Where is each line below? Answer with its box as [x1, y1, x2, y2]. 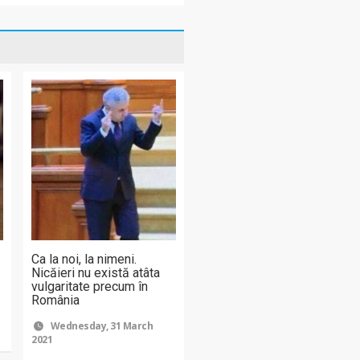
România [31, 292, 80, 308]
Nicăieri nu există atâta [31, 264, 161, 280]
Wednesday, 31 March [48, 318, 153, 333]
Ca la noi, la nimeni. [31, 251, 137, 267]
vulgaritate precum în [31, 278, 149, 294]
